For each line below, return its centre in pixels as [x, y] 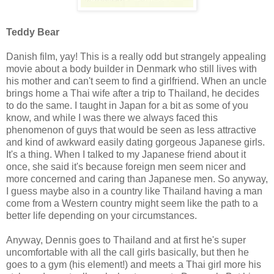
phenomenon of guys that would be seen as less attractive [131, 130]
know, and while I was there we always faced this [112, 117]
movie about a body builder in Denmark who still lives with [131, 68]
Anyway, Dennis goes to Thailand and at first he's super [126, 240]
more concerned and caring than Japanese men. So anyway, [137, 179]
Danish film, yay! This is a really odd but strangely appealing [136, 56]
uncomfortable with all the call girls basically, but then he [128, 252]
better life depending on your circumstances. [102, 215]
